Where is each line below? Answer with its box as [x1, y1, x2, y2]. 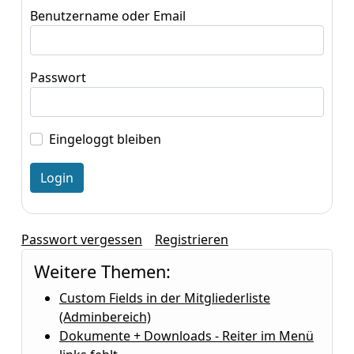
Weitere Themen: [34, 260, 171, 283]
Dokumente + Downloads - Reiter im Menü [59, 327, 314, 345]
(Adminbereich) [59, 308, 151, 326]
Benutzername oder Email [30, 7, 186, 24]
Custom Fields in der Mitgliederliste [59, 289, 270, 307]
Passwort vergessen [21, 231, 142, 248]
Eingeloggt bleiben [49, 130, 161, 148]
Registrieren [155, 231, 228, 248]
